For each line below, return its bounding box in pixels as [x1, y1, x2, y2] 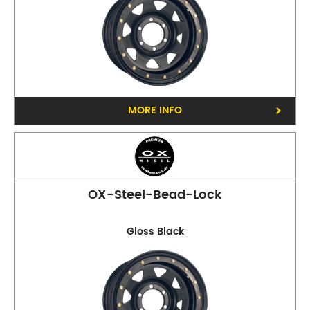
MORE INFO [128, 102, 182, 118]
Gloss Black [126, 224, 184, 239]
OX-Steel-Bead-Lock [88, 185, 222, 205]
